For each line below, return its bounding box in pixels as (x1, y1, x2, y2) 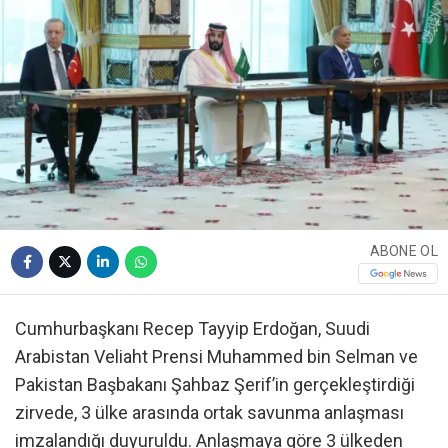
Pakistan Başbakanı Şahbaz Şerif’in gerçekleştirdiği (15, 374, 415, 396)
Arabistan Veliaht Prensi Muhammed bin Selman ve (15, 346, 418, 368)
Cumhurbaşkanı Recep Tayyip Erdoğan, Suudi (15, 318, 370, 340)
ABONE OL (369, 242, 438, 259)
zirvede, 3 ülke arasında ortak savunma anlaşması (15, 402, 404, 424)
